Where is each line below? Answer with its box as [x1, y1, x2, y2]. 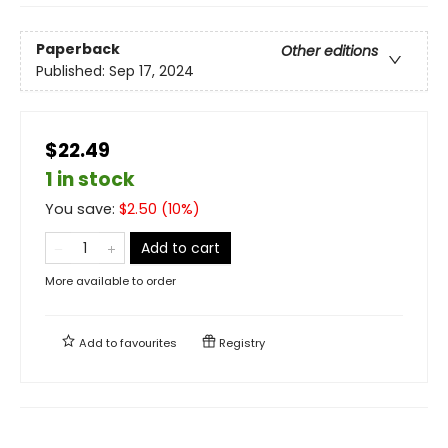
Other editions [281, 41, 378, 62]
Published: [36, 61, 109, 82]
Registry [216, 334, 265, 351]
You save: [45, 198, 119, 219]
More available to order [45, 272, 176, 289]
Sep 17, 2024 [109, 61, 194, 82]
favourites [120, 334, 177, 351]
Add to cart [141, 237, 220, 258]
